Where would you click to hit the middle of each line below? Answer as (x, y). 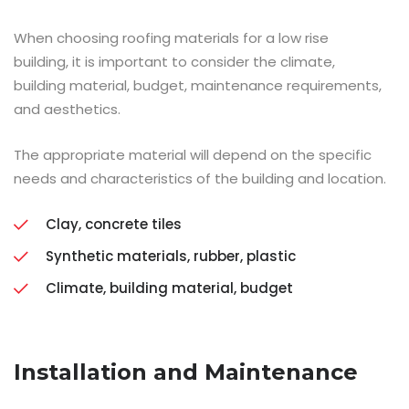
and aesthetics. (67, 109)
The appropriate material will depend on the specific (193, 154)
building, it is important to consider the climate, (174, 61)
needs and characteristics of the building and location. (200, 178)
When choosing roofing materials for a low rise (171, 37)
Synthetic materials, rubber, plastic (171, 256)
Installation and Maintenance (186, 372)
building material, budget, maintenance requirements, (198, 85)
